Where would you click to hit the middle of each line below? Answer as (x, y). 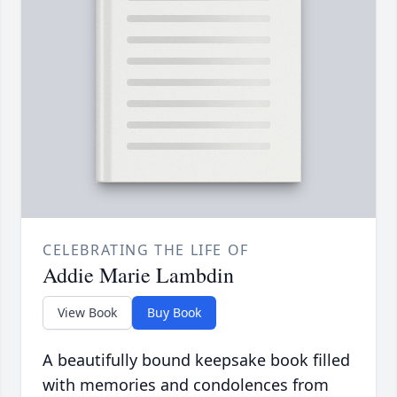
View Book (87, 313)
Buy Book (174, 313)
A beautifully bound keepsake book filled (196, 360)
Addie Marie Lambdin (138, 275)
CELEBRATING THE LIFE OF (146, 250)
